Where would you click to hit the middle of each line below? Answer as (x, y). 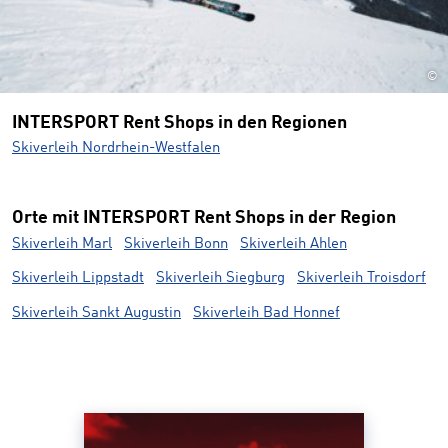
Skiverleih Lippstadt (78, 279)
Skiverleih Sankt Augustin (96, 313)
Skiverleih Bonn (176, 244)
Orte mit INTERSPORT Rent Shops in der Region (204, 218)
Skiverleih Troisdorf (361, 279)
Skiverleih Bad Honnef (266, 313)
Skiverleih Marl (62, 244)
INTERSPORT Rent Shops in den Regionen (179, 123)
